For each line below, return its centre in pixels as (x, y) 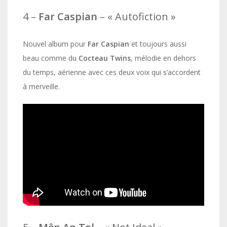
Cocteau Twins (105, 58)
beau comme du (51, 58)
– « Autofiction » (137, 17)
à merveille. (41, 87)
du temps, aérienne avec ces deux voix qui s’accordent (112, 72)
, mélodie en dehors (163, 58)
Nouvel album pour (55, 44)
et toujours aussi (158, 44)
